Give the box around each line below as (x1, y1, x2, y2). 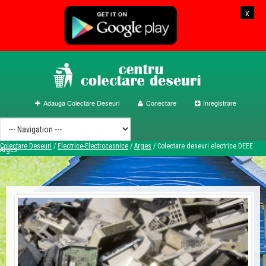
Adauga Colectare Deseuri (43, 98, 119, 107)
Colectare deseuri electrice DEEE (157, 142, 253, 150)
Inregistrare (202, 98, 236, 107)
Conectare (145, 98, 176, 107)
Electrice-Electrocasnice (58, 142, 128, 150)
